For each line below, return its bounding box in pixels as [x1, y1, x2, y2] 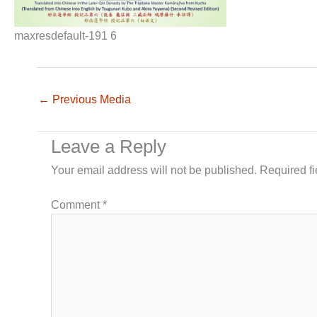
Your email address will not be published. [51, 163, 257, 176]
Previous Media [50, 93, 131, 105]
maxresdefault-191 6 [14, 29, 117, 42]
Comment [51, 198, 103, 211]
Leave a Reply [51, 135, 166, 157]
